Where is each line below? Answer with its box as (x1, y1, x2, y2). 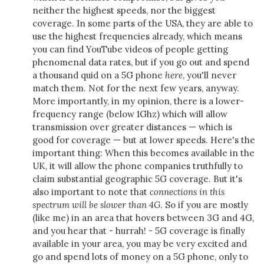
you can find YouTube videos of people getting (32, 44, 228, 55)
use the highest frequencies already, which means (32, 31, 242, 42)
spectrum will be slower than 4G (32, 199, 160, 210)
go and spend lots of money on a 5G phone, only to (32, 251, 248, 262)
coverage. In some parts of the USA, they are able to (32, 18, 253, 29)
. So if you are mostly (160, 199, 248, 210)
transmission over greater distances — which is (32, 121, 232, 133)
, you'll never (183, 70, 236, 81)
